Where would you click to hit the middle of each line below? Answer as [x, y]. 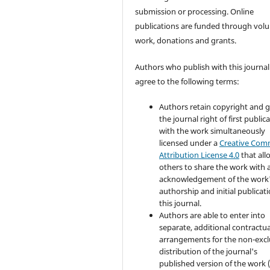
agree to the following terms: [187, 82]
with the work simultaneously [212, 131]
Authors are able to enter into [212, 215]
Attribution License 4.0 [199, 155]
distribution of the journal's [209, 252]
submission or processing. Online [195, 12]
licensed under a [190, 143]
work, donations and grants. [186, 41]
